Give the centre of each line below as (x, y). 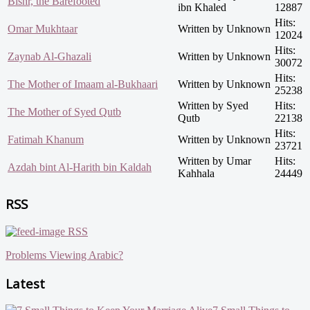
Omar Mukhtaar (43, 29)
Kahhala (196, 174)
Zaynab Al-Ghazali (49, 57)
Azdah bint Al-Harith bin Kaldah (80, 167)
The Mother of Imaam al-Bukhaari (83, 84)
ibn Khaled (202, 8)
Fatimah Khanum (46, 140)
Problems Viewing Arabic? (64, 255)
